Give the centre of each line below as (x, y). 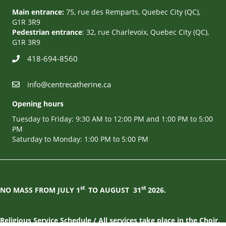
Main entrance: (38, 12)
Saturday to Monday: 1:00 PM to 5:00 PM (80, 139)
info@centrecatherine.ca (69, 84)
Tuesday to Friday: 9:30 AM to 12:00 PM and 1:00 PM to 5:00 (112, 119)
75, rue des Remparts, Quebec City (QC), (132, 12)
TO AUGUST (111, 190)
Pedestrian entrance (47, 32)
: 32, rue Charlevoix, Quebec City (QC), (146, 32)
